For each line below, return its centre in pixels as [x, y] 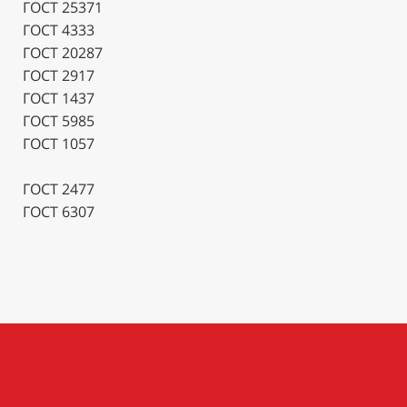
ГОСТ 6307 [59, 211]
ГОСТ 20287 [63, 52]
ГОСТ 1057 [59, 143]
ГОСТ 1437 [59, 98]
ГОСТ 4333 [59, 30]
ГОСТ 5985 [59, 120]
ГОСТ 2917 [59, 75]
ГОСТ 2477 [59, 189]
